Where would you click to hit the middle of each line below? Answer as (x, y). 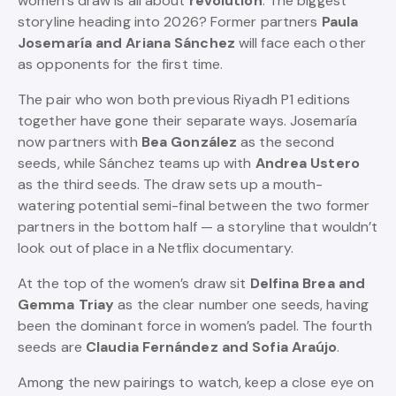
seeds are (52, 347)
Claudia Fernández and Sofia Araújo (212, 347)
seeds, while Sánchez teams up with (137, 163)
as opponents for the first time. (121, 64)
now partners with (80, 142)
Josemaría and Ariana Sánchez (126, 43)
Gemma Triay (66, 305)
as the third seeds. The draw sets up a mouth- (171, 184)
